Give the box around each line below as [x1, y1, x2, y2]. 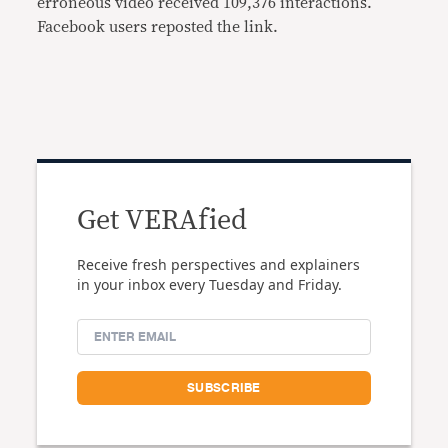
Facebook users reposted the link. [37, 18, 279, 35]
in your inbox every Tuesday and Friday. [77, 274, 343, 294]
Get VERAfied [77, 206, 248, 235]
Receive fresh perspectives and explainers [77, 254, 361, 274]
